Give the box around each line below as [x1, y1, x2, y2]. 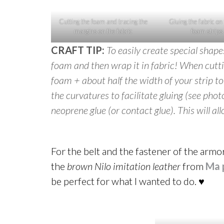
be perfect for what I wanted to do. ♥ [51, 175, 204, 187]
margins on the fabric [73, 27, 132, 35]
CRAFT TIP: [51, 44, 104, 56]
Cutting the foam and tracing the [58, 17, 147, 25]
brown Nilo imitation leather [67, 160, 180, 172]
